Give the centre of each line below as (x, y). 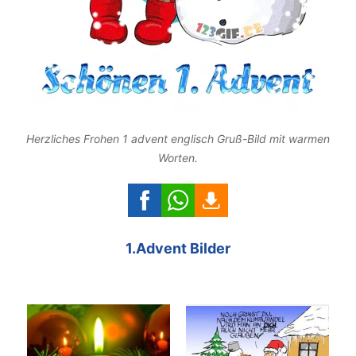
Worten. (178, 157)
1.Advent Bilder (178, 248)
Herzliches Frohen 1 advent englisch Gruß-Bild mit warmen (178, 138)
